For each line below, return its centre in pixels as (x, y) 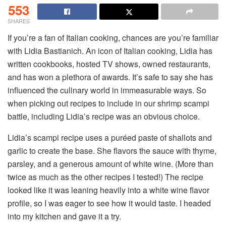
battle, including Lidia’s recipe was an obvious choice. (104, 116)
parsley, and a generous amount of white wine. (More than (110, 163)
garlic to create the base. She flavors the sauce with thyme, (112, 150)
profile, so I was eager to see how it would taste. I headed (109, 203)
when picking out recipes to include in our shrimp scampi (108, 103)
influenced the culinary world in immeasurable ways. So (107, 90)
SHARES (19, 20)
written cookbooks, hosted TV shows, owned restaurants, (109, 64)
